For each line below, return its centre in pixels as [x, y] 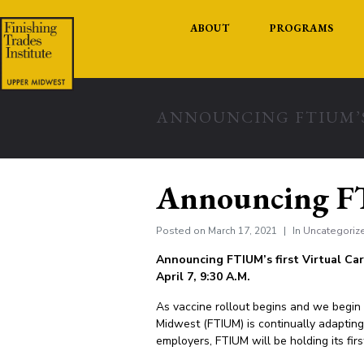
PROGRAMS [302, 28]
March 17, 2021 [243, 231]
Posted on [182, 231]
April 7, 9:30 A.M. [203, 277]
